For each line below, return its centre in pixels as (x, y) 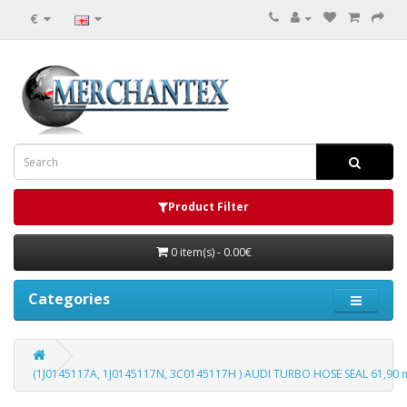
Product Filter (208, 207)
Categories (69, 299)
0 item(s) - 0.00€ (211, 252)
